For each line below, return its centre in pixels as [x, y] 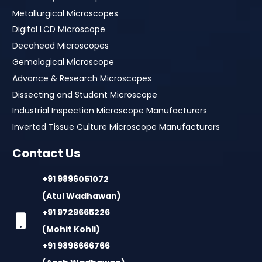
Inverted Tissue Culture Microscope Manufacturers [116, 127]
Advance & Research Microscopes [82, 78]
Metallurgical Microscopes [65, 13]
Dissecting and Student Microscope [85, 94]
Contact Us [46, 154]
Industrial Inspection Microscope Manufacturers [110, 111]
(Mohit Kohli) [71, 229]
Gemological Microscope [63, 62]
